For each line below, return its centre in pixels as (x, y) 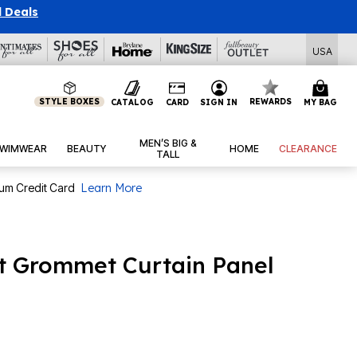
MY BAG (320, 102)
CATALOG (132, 102)
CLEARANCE (308, 149)
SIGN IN (219, 102)
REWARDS (271, 102)
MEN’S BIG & (168, 143)
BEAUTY (87, 149)
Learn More (111, 188)
